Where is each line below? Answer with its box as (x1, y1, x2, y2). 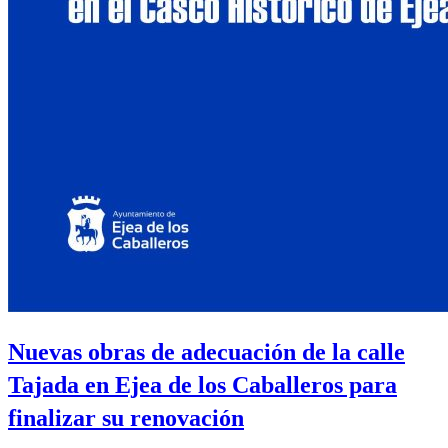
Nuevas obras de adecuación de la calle (8, 339, 405, 366)
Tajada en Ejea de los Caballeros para (8, 372, 397, 399)
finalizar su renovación (8, 405, 244, 432)
